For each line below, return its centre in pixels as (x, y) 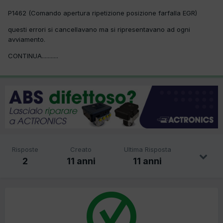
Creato (81, 149)
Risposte (25, 149)
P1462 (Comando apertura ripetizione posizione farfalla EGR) (103, 13)
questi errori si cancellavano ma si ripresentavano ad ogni (99, 30)
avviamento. (27, 40)
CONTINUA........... (33, 56)
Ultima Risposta (147, 149)
